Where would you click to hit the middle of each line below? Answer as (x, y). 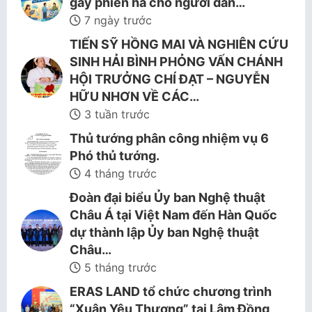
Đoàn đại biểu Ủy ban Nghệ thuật (167, 197)
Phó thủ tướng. (115, 156)
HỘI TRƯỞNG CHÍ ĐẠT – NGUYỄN (170, 79)
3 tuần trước (115, 114)
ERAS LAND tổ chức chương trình (171, 291)
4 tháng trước (119, 173)
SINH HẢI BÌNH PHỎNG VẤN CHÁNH (176, 62)
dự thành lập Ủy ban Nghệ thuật (164, 232)
